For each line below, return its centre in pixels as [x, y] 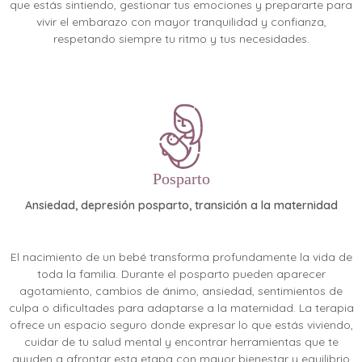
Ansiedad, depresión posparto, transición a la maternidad [181, 206]
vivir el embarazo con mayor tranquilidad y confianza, [181, 22]
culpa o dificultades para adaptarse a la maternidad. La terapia [181, 308]
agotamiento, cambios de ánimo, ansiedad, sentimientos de [181, 291]
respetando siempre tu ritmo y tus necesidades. [181, 39]
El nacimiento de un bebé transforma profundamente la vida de [181, 257]
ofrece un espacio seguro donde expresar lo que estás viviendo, [181, 325]
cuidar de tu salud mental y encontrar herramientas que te [181, 342]
